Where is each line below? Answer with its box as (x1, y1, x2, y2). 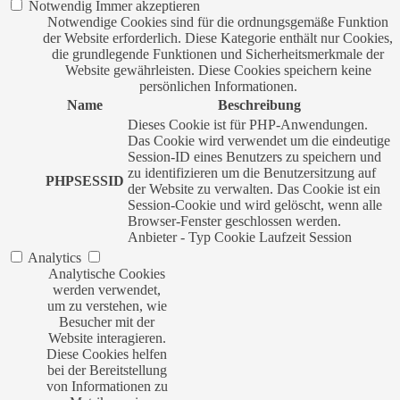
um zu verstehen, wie (46, 298, 167, 313)
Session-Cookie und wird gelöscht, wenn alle (128, 197, 382, 212)
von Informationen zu (46, 379, 168, 394)
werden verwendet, (53, 282, 161, 297)
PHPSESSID (46, 173, 124, 188)
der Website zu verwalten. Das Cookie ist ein (128, 181, 380, 196)
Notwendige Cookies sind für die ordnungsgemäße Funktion (47, 14, 388, 29)
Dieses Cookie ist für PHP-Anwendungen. (128, 117, 368, 132)
